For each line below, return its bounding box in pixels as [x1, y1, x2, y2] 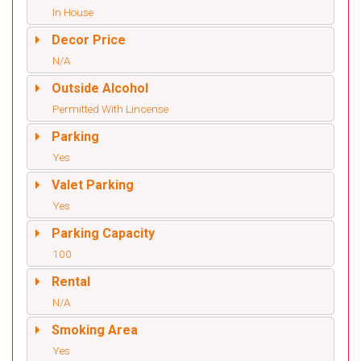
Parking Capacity [52, 226, 155, 242]
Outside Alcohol [52, 81, 148, 97]
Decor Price [52, 32, 126, 48]
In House [52, 6, 93, 19]
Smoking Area [52, 322, 138, 338]
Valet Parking [52, 177, 134, 193]
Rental [52, 274, 90, 290]
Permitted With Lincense [52, 102, 168, 116]
